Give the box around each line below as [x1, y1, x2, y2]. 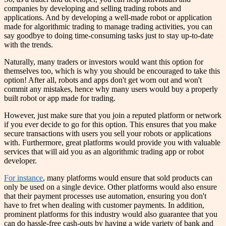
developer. [4, 156, 37, 165]
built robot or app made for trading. [4, 93, 116, 102]
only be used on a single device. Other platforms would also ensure [4, 182, 217, 191]
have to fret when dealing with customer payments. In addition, [4, 200, 204, 209]
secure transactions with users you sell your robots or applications [4, 129, 211, 138]
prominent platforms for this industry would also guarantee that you [4, 209, 217, 218]
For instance [4, 173, 43, 182]
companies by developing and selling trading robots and [4, 4, 181, 13]
